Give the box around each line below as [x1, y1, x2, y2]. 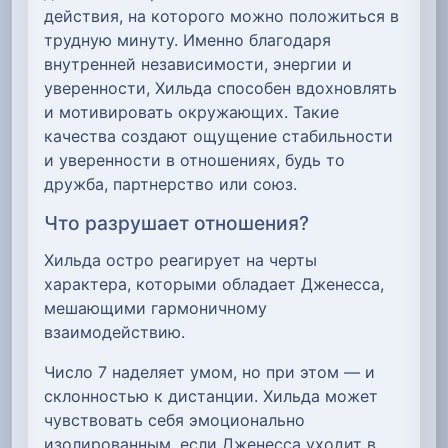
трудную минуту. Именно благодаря [44, 29, 331, 50]
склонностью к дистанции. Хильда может [44, 385, 378, 406]
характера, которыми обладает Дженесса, [44, 273, 384, 294]
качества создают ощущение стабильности [44, 125, 393, 146]
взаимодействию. [44, 321, 185, 342]
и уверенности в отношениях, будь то [44, 149, 345, 170]
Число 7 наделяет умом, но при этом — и [44, 361, 375, 382]
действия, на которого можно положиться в [44, 5, 399, 26]
